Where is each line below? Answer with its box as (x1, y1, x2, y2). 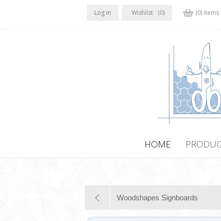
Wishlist (131, 8, 153, 17)
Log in (94, 8, 111, 17)
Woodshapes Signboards (117, 193, 198, 202)
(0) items (195, 8, 219, 17)
